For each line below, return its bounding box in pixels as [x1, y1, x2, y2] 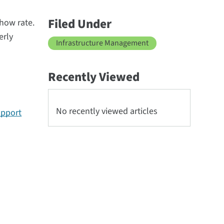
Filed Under [48, 15, 112, 33]
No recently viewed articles [56, 105, 158, 117]
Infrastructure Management [56, 37, 149, 48]
